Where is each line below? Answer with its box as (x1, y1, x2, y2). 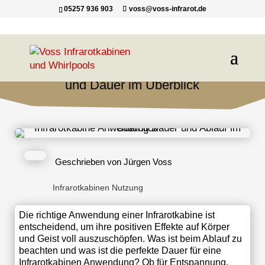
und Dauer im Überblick (65, 77, 200, 93)
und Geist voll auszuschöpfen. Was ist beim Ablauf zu (18, 233, 242, 244)
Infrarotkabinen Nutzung (53, 182, 143, 192)
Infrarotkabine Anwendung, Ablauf (36, 61, 229, 76)
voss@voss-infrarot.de (128, 5, 206, 13)
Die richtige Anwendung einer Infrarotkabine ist (18, 209, 215, 220)
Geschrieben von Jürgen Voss (55, 156, 172, 167)
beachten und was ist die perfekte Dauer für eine (18, 245, 221, 256)
